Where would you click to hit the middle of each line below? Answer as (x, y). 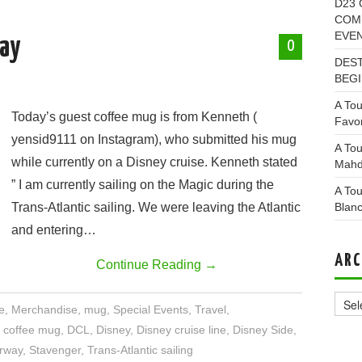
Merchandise (45, 309)
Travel (211, 309)
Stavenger (55, 350)
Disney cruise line (182, 330)
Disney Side (263, 330)
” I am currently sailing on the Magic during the (143, 185)
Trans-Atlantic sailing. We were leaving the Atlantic (156, 207)
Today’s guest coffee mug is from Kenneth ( (134, 117)
